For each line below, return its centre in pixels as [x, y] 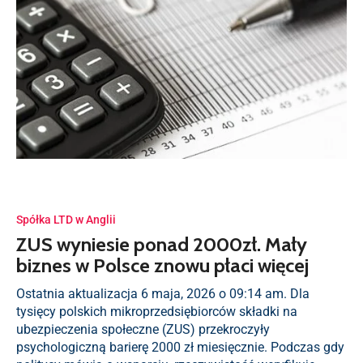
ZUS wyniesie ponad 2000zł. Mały [162, 244]
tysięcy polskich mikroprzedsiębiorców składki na [157, 312]
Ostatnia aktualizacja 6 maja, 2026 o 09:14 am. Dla [163, 294]
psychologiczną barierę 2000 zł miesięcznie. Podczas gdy [180, 347]
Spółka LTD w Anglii [66, 220]
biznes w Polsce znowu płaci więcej [162, 265]
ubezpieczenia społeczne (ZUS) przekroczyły [143, 329]
